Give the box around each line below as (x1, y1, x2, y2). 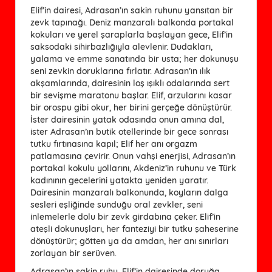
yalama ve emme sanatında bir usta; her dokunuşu (30, 53, 239, 64)
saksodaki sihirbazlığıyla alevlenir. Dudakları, (30, 41, 212, 52)
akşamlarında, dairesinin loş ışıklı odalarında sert (30, 77, 229, 89)
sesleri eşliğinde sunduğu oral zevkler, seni (30, 199, 203, 210)
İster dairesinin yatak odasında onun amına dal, (30, 114, 224, 125)
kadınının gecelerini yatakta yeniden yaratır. (30, 174, 208, 186)
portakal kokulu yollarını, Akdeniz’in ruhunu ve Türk (30, 162, 236, 174)
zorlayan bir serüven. (30, 247, 117, 259)
